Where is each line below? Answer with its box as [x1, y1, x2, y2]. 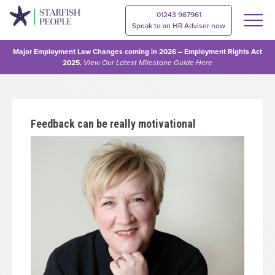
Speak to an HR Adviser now [132, 21, 225, 30]
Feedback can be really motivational [31, 117, 196, 130]
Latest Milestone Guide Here [114, 58, 212, 67]
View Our [83, 58, 114, 67]
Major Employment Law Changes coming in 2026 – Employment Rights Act [13, 47, 262, 56]
